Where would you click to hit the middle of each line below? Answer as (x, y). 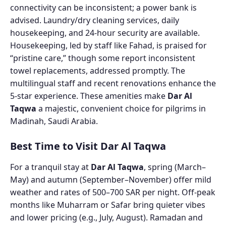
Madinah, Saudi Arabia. (54, 121)
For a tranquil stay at (50, 167)
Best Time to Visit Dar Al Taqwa (88, 146)
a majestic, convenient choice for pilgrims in (121, 108)
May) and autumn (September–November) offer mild (111, 179)
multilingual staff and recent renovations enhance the (113, 83)
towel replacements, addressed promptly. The (98, 70)
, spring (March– (175, 167)
